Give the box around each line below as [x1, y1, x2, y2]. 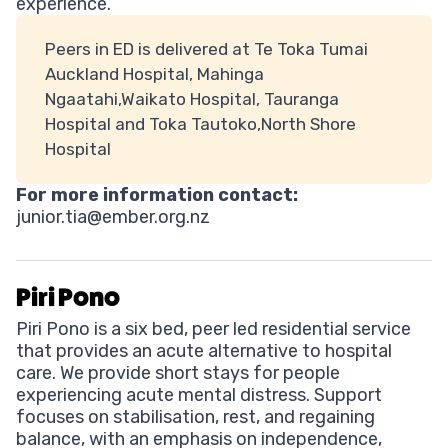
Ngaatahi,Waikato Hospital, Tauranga [44, 88, 339, 109]
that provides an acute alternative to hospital [16, 339, 392, 362]
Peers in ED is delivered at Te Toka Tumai [44, 38, 368, 59]
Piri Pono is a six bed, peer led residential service [16, 317, 411, 340]
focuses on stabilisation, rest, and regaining [16, 405, 375, 428]
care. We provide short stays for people [16, 361, 340, 384]
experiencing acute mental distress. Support [16, 383, 382, 406]
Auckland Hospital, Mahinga [44, 63, 264, 84]
